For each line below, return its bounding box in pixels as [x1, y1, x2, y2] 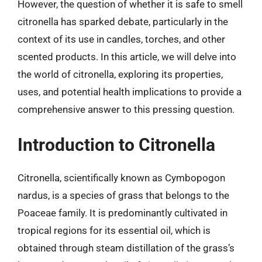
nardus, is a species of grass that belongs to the [18, 189, 229, 201]
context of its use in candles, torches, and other [18, 33, 225, 45]
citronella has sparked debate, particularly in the [18, 15, 228, 27]
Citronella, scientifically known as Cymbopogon [18, 172, 225, 184]
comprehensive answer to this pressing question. [18, 103, 235, 115]
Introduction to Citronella [18, 135, 215, 155]
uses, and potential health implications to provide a [18, 85, 242, 98]
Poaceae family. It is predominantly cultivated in [18, 207, 227, 219]
